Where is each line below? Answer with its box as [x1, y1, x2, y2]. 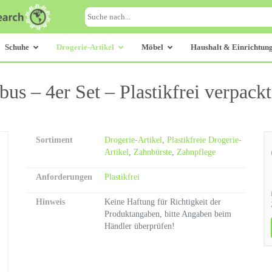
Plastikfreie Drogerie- [167, 135, 242, 144]
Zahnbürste [134, 148, 172, 157]
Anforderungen [36, 172, 92, 182]
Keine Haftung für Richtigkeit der [104, 197, 221, 206]
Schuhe [4, 42, 29, 52]
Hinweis [36, 197, 65, 206]
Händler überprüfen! [104, 222, 175, 231]
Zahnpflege [177, 148, 216, 157]
